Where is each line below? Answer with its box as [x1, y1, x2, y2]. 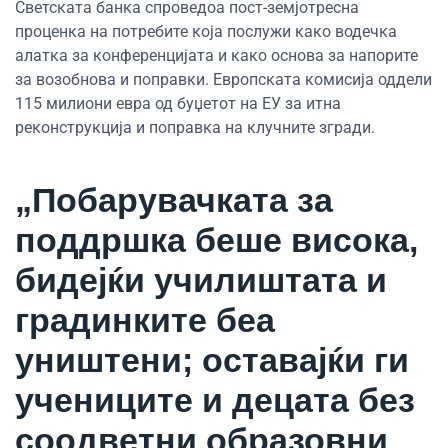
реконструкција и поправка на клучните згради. [15, 117, 375, 137]
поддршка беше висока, [15, 220, 418, 259]
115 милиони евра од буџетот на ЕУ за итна [15, 93, 341, 113]
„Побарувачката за [15, 180, 333, 219]
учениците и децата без [15, 380, 415, 419]
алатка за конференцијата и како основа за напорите [15, 45, 418, 65]
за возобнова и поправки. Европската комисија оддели [15, 69, 432, 89]
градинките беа [15, 300, 275, 339]
